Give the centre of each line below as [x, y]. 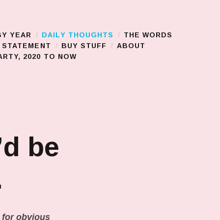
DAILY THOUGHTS [78, 35]
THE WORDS [148, 35]
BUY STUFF [84, 46]
